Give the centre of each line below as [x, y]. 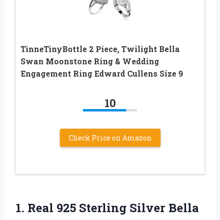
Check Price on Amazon [110, 138]
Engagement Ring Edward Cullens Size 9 [102, 74]
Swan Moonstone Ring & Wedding [90, 61]
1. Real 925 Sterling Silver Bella [107, 208]
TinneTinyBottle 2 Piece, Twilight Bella [100, 49]
